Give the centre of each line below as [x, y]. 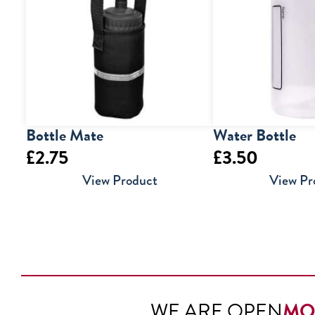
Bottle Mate [65, 135]
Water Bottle [255, 135]
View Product [120, 181]
